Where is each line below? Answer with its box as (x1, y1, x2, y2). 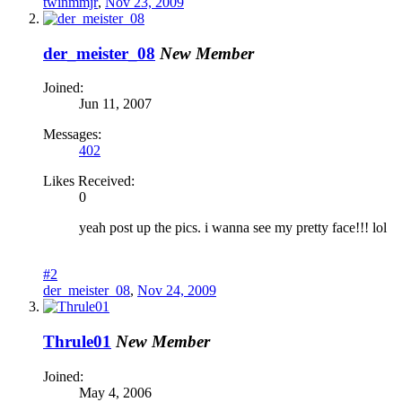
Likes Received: (43, 173, 135, 189)
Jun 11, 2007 (79, 96, 152, 112)
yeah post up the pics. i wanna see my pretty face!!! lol (79, 220, 387, 236)
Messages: (43, 127, 101, 143)
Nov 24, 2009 (137, 283, 216, 299)
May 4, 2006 (79, 384, 152, 400)
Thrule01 (43, 331, 111, 351)
